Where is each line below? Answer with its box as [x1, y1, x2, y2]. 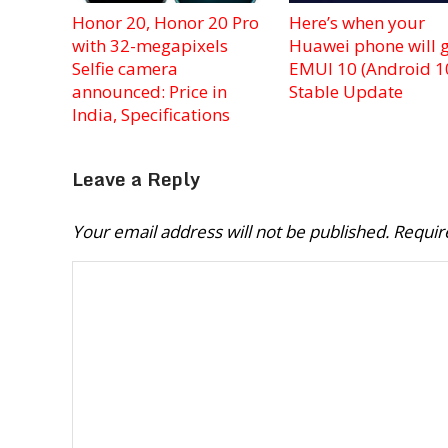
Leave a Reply [72, 162, 200, 194]
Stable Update [288, 79, 403, 103]
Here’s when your [288, 10, 425, 34]
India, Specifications [72, 102, 230, 126]
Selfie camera [72, 56, 178, 80]
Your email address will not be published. [72, 219, 389, 243]
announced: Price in [72, 79, 227, 103]
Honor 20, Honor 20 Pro [72, 10, 259, 34]
